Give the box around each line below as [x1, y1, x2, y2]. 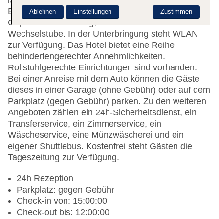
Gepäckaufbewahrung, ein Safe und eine [8, 18, 167, 28]
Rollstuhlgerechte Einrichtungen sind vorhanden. [8, 63, 197, 73]
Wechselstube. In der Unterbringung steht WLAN [8, 29, 198, 39]
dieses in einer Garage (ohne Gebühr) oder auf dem [8, 85, 210, 95]
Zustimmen [160, 7, 192, 15]
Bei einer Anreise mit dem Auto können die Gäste [8, 74, 199, 84]
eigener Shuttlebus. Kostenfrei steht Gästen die [8, 141, 192, 152]
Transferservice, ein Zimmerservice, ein [8, 119, 161, 129]
